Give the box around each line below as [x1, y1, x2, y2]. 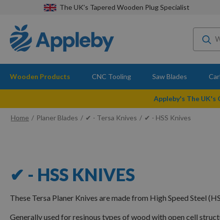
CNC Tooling [91, 72, 131, 81]
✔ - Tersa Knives [85, 113, 137, 122]
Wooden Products [10, 72, 70, 81]
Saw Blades [152, 72, 188, 81]
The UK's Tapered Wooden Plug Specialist [59, 3, 190, 11]
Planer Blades [36, 113, 78, 122]
